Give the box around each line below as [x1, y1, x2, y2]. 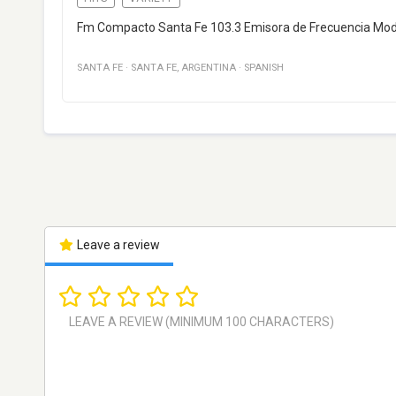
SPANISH [244, 62, 284, 74]
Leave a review [73, 238, 160, 253]
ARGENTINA [181, 62, 236, 74]
